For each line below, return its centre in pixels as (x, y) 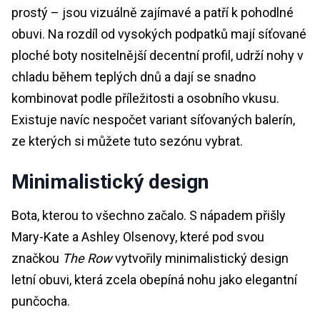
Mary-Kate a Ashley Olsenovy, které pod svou (138, 236)
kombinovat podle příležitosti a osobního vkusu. (145, 98)
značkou (37, 258)
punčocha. (41, 301)
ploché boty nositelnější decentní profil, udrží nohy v (157, 55)
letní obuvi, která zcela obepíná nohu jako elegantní (154, 279)
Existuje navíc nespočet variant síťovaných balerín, (153, 119)
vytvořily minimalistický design (200, 258)
